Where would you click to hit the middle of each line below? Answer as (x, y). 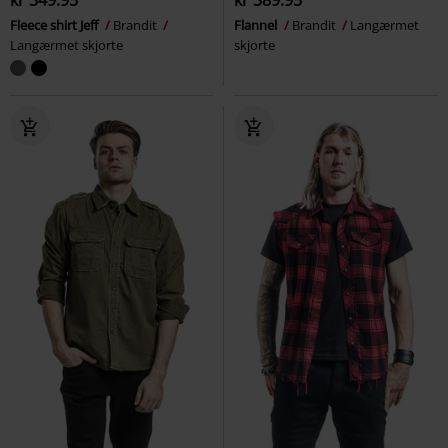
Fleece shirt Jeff (55, 24)
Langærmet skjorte (66, 44)
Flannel (257, 24)
